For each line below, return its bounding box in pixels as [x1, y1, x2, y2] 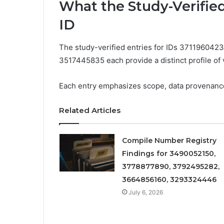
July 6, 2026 [128, 188, 163, 196]
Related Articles [59, 105, 120, 115]
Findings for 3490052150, [121, 148, 215, 158]
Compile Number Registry [121, 135, 216, 145]
